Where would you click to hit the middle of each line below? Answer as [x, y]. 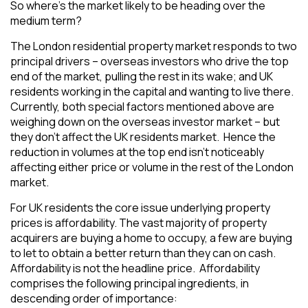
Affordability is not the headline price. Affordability [135, 268]
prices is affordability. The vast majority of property [139, 223]
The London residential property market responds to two [154, 46]
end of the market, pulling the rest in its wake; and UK [142, 76]
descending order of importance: [94, 298]
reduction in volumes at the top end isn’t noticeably [137, 152]
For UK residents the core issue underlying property [140, 208]
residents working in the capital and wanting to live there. [152, 91]
